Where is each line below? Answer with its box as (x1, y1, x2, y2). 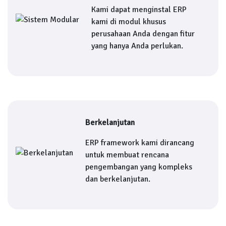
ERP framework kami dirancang (85, 137, 194, 148)
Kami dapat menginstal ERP (91, 4, 187, 15)
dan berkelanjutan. (85, 174, 150, 184)
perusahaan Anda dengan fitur (91, 28, 195, 39)
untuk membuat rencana (85, 149, 169, 160)
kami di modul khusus (91, 16, 166, 27)
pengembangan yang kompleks (85, 161, 192, 172)
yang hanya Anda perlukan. (91, 40, 183, 51)
